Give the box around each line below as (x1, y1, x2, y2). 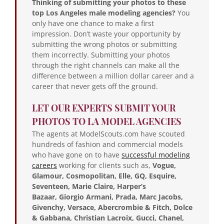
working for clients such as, (57, 160, 152, 170)
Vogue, (152, 160, 176, 170)
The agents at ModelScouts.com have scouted (32, 128, 185, 138)
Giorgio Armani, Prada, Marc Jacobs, (59, 191, 183, 201)
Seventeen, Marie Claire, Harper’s (32, 181, 146, 191)
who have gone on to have (32, 149, 121, 159)
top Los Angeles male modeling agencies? (32, 7, 175, 17)
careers (32, 160, 57, 170)
